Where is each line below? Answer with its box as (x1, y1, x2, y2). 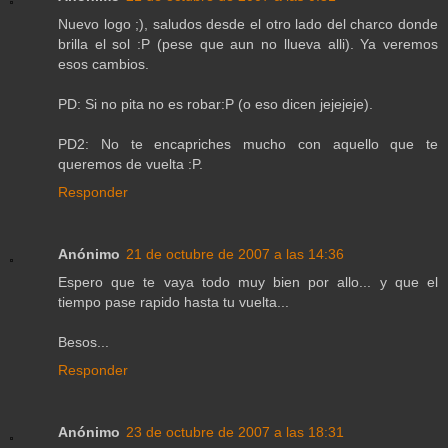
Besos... (58, 334, 109, 351)
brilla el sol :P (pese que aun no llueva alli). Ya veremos (58, 36, 438, 53)
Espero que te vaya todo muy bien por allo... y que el (58, 274, 438, 291)
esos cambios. (58, 56, 149, 73)
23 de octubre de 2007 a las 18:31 (126, 424, 344, 441)
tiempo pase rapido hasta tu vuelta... (58, 294, 289, 311)
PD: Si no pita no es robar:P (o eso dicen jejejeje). (58, 96, 373, 113)
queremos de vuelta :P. (58, 156, 203, 173)
